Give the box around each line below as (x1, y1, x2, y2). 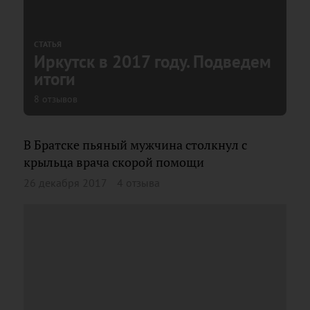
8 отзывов (34, 92, 77, 105)
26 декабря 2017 (24, 176, 107, 190)
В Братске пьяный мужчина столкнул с (24, 136, 247, 153)
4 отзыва (117, 176, 160, 190)
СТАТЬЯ (34, 38, 62, 49)
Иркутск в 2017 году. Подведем (34, 50, 271, 73)
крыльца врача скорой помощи (24, 154, 204, 170)
